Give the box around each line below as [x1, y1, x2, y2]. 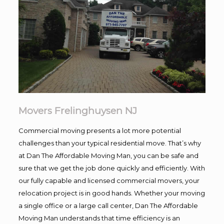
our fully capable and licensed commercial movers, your [18, 176, 199, 184]
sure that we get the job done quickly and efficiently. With [18, 163, 205, 172]
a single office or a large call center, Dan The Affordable [18, 201, 198, 209]
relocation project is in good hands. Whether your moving [18, 188, 205, 197]
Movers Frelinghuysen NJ [18, 104, 137, 116]
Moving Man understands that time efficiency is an [18, 213, 180, 222]
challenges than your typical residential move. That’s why [18, 138, 201, 147]
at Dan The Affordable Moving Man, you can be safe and [18, 151, 198, 159]
